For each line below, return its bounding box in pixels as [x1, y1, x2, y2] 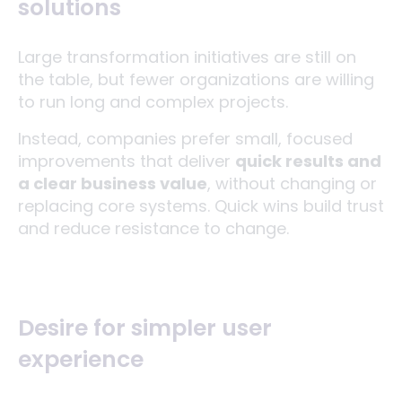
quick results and [235, 149, 381, 172]
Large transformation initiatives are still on [18, 45, 356, 68]
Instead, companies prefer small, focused [18, 127, 353, 150]
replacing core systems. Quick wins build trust [18, 194, 384, 217]
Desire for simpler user [18, 311, 272, 344]
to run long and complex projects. [18, 90, 288, 113]
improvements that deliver [18, 149, 235, 172]
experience [18, 343, 144, 375]
